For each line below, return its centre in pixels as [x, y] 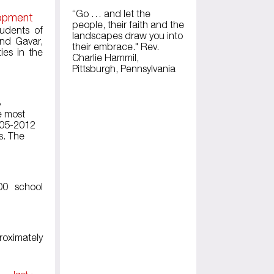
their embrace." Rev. [115, 47]
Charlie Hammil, [105, 58]
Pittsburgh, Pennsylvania [124, 69]
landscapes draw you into [127, 36]
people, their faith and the [128, 25]
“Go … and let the [111, 14]
